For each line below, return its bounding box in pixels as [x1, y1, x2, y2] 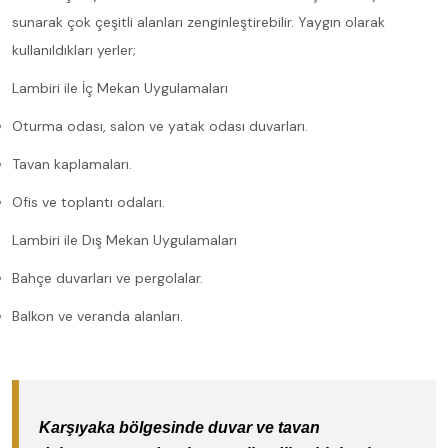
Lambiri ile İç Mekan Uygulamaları [12, 78, 228, 97]
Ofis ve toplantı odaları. [12, 192, 165, 211]
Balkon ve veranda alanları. [12, 306, 183, 325]
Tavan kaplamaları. [12, 154, 132, 173]
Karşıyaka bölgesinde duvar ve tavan [39, 418, 320, 436]
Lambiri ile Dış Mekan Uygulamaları [12, 230, 237, 249]
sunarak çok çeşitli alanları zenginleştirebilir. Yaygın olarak [12, 12, 385, 31]
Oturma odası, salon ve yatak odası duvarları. [12, 116, 308, 135]
